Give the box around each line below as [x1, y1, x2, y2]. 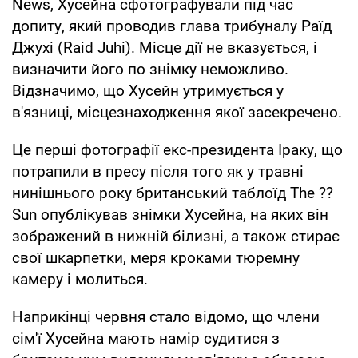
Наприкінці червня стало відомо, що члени [12, 307, 320, 326]
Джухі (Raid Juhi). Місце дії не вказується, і [12, 38, 317, 57]
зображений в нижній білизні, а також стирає [12, 226, 340, 245]
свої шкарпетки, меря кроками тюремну [12, 248, 300, 267]
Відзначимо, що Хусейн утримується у [12, 81, 284, 100]
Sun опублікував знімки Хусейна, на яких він [12, 205, 328, 224]
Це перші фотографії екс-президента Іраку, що [12, 140, 343, 159]
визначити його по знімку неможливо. [12, 59, 288, 78]
